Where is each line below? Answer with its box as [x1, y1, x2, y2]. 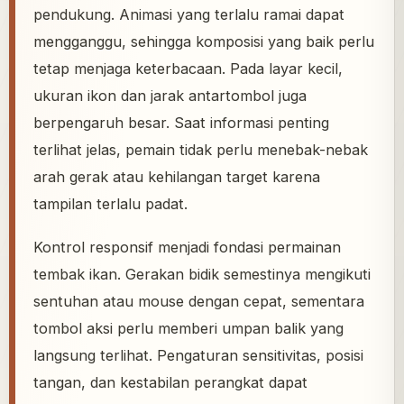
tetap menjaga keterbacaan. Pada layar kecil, [33, 60, 343, 78]
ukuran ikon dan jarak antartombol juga [33, 87, 307, 106]
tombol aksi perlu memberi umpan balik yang [33, 319, 344, 338]
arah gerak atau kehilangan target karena [33, 168, 320, 187]
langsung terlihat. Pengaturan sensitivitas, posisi [33, 346, 363, 365]
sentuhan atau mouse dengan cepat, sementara [33, 292, 364, 311]
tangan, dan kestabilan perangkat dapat [33, 373, 308, 392]
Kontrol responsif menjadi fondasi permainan [33, 238, 341, 257]
